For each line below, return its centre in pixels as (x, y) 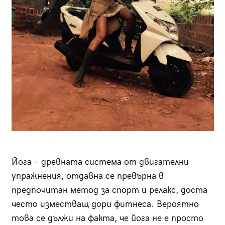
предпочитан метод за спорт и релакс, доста (109, 190)
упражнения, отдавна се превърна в (87, 176)
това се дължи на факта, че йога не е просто (107, 218)
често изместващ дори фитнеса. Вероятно (105, 204)
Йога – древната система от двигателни (100, 162)
